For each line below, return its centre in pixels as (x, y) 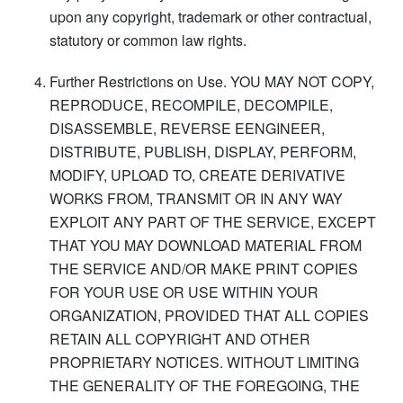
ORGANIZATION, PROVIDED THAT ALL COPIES (209, 315)
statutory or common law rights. (148, 40)
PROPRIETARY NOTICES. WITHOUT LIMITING (204, 362)
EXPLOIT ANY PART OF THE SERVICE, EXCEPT (213, 221)
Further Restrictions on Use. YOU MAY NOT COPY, (212, 81)
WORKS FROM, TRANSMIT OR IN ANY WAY (196, 198)
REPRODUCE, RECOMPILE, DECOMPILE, (191, 104)
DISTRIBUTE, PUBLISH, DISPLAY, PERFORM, (203, 151)
